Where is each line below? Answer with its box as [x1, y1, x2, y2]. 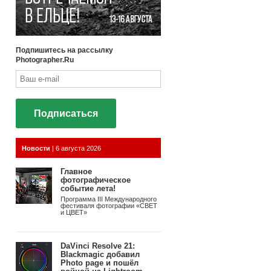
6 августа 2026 [56, 145, 101, 152]
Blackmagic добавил [60, 250, 140, 260]
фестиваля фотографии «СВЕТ [60, 202, 157, 210]
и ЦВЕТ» [60, 209, 87, 217]
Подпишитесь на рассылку [16, 46, 113, 54]
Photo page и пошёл [60, 258, 139, 268]
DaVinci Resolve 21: [60, 241, 135, 251]
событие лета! [60, 184, 116, 193]
